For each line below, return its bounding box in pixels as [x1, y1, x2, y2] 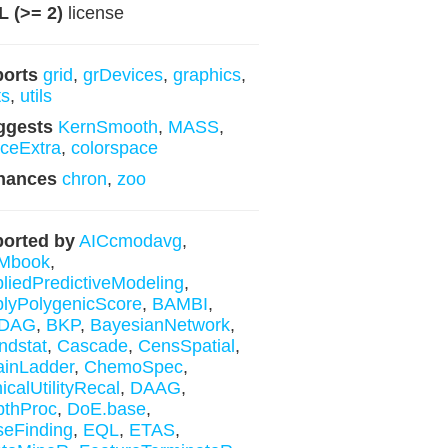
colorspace [70, 138, 158, 158]
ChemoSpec [83, 357, 183, 377]
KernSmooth [57, 117, 158, 137]
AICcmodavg [78, 231, 182, 251]
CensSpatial [137, 336, 235, 356]
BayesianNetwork [89, 315, 230, 335]
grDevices [82, 65, 163, 85]
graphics [172, 65, 241, 85]
